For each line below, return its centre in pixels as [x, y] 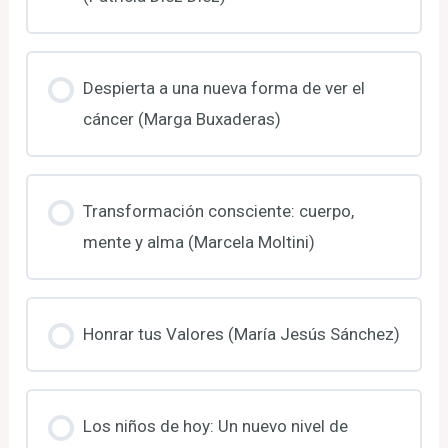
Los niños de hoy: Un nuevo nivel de [215, 425]
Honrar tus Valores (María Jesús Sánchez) [241, 333]
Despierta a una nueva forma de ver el [223, 87]
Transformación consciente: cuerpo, [218, 210]
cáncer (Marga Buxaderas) [181, 118]
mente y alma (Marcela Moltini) [198, 241]
